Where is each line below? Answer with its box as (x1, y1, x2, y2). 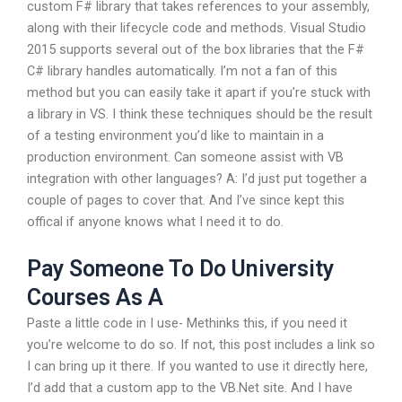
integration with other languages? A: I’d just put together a (27, 170, 367, 187)
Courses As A (27, 284, 163, 311)
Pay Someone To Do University (27, 256, 334, 283)
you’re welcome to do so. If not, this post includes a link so (27, 336, 375, 354)
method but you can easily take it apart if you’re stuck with (27, 83, 371, 100)
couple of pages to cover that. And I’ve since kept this (27, 191, 345, 208)
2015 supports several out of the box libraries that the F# (27, 40, 364, 57)
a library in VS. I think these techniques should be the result (27, 105, 372, 122)
